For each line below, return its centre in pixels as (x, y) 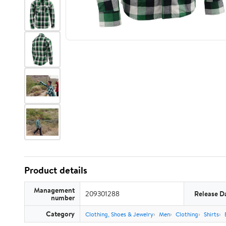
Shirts (211, 214)
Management (54, 190)
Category (60, 214)
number (63, 197)
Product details (56, 170)
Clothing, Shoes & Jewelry (119, 214)
